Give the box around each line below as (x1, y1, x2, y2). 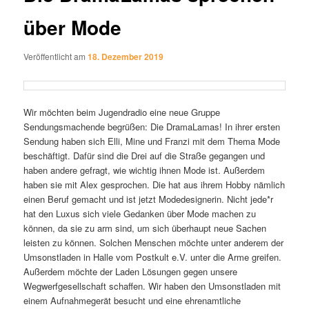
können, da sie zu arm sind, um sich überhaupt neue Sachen (23, 221, 267, 235)
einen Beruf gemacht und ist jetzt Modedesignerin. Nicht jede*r (23, 192, 274, 206)
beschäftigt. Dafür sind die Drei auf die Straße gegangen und (23, 149, 266, 163)
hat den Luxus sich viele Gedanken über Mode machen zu (23, 207, 257, 221)
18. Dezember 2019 (88, 50, 164, 63)
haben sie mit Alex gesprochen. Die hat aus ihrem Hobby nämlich (23, 178, 286, 192)
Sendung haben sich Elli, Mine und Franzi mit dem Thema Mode (23, 134, 281, 148)
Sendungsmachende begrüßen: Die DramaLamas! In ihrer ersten (23, 120, 281, 134)
